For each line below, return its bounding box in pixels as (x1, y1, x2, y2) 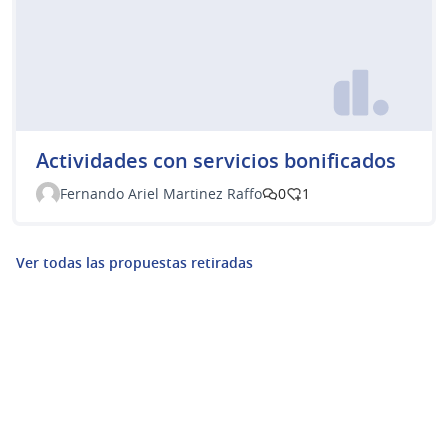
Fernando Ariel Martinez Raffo (60, 183, 262, 203)
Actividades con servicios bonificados (36, 146, 396, 174)
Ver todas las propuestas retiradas (16, 252, 253, 272)
